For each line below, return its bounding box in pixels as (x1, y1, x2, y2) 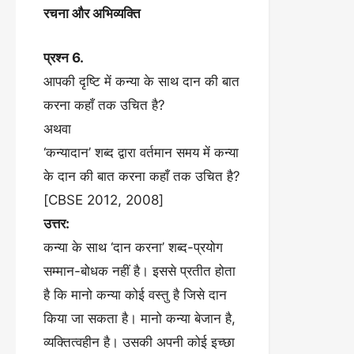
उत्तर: (43, 215, 70, 232)
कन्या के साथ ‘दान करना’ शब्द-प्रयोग (43, 239, 223, 255)
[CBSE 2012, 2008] (43, 191, 164, 208)
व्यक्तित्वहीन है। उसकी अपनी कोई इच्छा (43, 333, 235, 350)
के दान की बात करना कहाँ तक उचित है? (43, 168, 240, 184)
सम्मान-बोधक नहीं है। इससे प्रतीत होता (43, 262, 235, 279)
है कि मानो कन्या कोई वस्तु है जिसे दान (43, 286, 227, 303)
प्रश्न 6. (43, 49, 84, 66)
